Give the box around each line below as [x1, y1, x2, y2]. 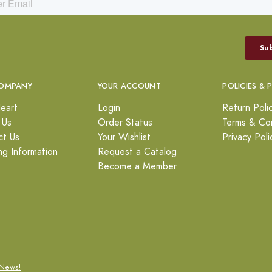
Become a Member [97, 159, 177, 173]
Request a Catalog [97, 144, 177, 158]
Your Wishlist [97, 130, 151, 144]
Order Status [97, 115, 152, 129]
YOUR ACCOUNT [97, 80, 161, 92]
